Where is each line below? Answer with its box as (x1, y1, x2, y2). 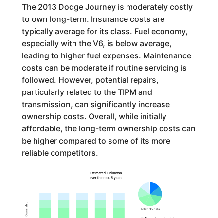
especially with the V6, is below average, (21, 38, 172, 48)
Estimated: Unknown (90, 170, 122, 175)
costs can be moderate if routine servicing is (21, 62, 187, 73)
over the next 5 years (89, 175, 122, 180)
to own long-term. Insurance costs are (21, 14, 164, 24)
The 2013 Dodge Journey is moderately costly (21, 1, 193, 12)
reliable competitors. (21, 147, 98, 158)
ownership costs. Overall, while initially (21, 111, 166, 121)
